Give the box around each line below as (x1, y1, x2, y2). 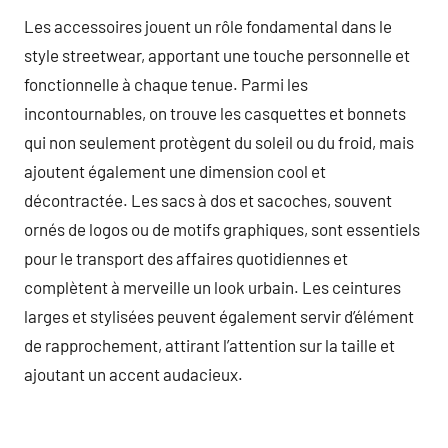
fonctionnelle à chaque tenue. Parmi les (24, 73, 308, 94)
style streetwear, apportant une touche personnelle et (24, 44, 410, 65)
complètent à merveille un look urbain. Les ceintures (24, 276, 401, 297)
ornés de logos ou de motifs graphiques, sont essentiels (24, 218, 420, 239)
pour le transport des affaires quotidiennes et (24, 247, 348, 268)
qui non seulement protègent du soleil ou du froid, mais (24, 131, 414, 152)
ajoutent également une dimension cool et (24, 160, 326, 181)
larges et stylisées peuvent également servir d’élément (24, 305, 414, 326)
